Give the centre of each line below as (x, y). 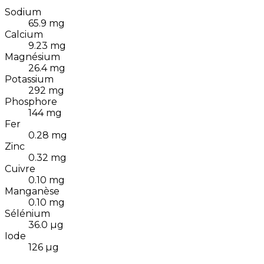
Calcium (24, 35)
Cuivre (20, 169)
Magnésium (32, 57)
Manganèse (32, 192)
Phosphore (31, 102)
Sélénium (27, 214)
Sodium (23, 12)
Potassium (29, 80)
